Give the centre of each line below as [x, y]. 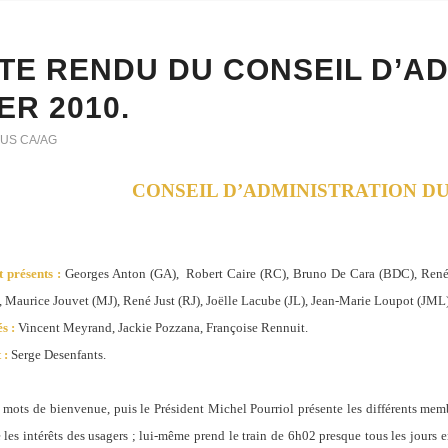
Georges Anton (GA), [121, 273]
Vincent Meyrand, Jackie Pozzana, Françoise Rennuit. [163, 327]
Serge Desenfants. [57, 354]
